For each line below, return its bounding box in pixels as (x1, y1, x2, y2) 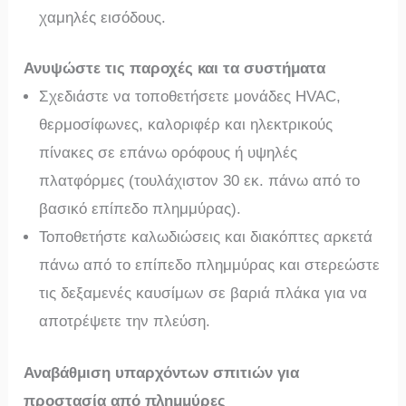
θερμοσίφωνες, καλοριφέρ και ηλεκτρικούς (39, 116, 333, 133)
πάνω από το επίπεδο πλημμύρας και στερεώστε (39, 256, 381, 274)
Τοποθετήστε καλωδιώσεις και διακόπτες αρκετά (39, 228, 373, 246)
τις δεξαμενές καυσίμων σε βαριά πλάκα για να (39, 285, 368, 302)
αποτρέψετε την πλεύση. (39, 313, 211, 330)
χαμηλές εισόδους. (39, 8, 167, 26)
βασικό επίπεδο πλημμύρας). (39, 200, 242, 217)
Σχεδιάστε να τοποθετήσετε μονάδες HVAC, (39, 88, 342, 105)
